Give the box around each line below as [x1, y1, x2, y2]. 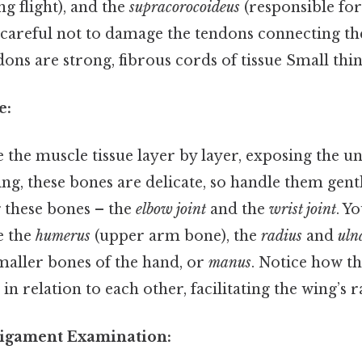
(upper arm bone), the [90, 227, 261, 246]
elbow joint [136, 200, 206, 219]
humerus [36, 227, 90, 246]
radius [261, 227, 302, 246]
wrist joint [269, 200, 336, 219]
